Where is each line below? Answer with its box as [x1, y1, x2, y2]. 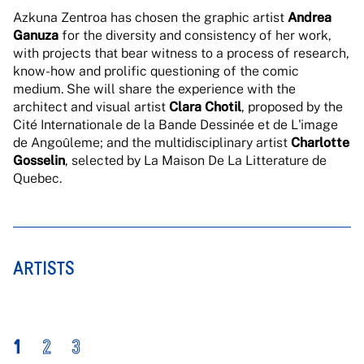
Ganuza [13, 28, 58, 43]
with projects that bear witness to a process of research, [13, 45, 349, 61]
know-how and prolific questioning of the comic [13, 63, 299, 79]
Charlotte [291, 135, 349, 150]
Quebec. [13, 171, 62, 186]
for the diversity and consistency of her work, [58, 28, 331, 43]
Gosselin [13, 153, 65, 168]
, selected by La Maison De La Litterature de [65, 153, 327, 168]
